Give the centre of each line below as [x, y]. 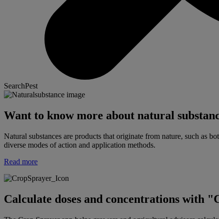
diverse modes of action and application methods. [80, 145]
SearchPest [21, 86]
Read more [21, 161]
